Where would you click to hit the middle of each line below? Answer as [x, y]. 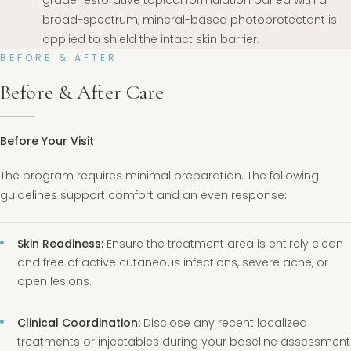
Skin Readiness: [61, 243]
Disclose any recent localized [224, 323]
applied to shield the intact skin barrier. [151, 39]
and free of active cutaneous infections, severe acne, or [173, 262]
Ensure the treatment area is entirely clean [224, 243]
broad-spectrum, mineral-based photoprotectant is [190, 19]
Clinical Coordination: [79, 323]
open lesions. [55, 281]
